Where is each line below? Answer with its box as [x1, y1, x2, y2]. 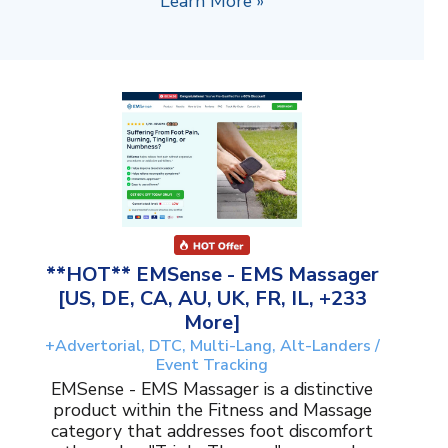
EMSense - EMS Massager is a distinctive [51, 376, 373, 401]
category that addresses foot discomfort [51, 418, 373, 443]
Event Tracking [156, 353, 268, 376]
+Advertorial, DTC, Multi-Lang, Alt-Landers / [44, 334, 380, 357]
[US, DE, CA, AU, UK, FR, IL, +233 [57, 284, 367, 312]
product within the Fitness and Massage [52, 397, 372, 422]
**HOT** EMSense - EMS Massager [45, 260, 379, 288]
